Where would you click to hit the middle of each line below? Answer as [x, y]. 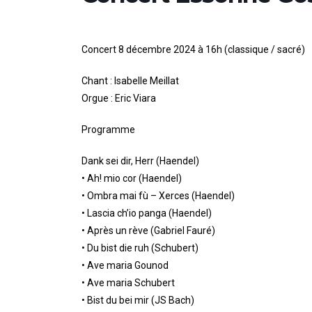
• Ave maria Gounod [125, 266]
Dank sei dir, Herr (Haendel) [140, 161]
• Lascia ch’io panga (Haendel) [147, 213]
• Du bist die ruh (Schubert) [140, 248]
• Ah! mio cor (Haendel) [132, 179]
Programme [108, 130]
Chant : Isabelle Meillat [130, 81]
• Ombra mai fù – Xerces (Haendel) [158, 196]
